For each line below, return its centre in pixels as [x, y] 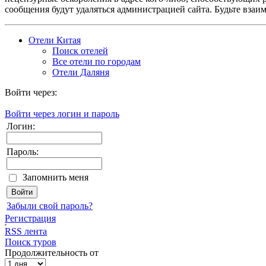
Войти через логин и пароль [62, 114]
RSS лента [26, 232]
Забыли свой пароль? [50, 206]
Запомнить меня [56, 178]
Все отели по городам [96, 62]
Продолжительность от [52, 253]
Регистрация [30, 218]
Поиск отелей [80, 51]
